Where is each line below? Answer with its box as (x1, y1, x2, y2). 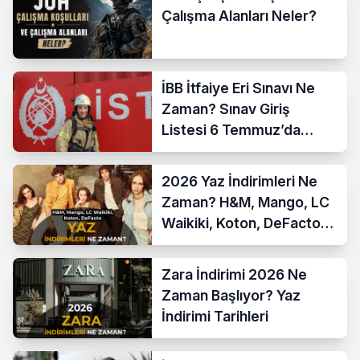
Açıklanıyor (162, 141, 237, 159)
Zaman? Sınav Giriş (162, 100, 291, 117)
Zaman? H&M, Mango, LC (162, 193, 330, 211)
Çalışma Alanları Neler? (162, 6, 317, 24)
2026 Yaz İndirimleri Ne (162, 172, 318, 190)
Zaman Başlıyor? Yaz (162, 286, 301, 304)
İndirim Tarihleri (162, 235, 266, 252)
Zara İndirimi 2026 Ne (162, 265, 308, 283)
